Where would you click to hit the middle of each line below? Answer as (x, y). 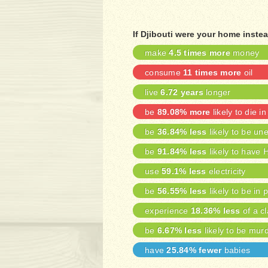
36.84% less (182, 132)
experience (168, 211)
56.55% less (182, 191)
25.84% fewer (194, 250)
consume (164, 72)
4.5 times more (200, 53)
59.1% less (184, 171)
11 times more (212, 72)
